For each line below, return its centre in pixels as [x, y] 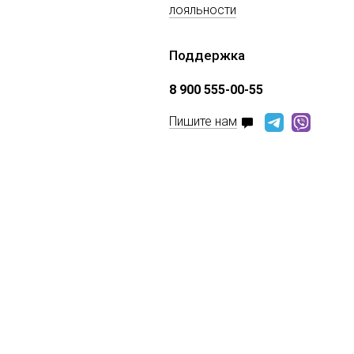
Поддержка [207, 55]
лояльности [203, 9]
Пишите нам [203, 122]
